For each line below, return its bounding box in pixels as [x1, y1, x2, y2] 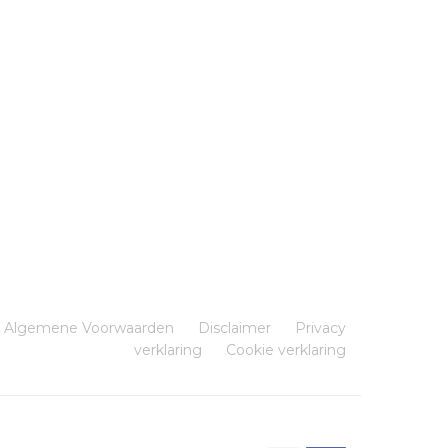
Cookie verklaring [226, 341, 346, 360]
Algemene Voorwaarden [4, 319, 174, 338]
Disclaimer [198, 319, 271, 338]
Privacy [295, 319, 346, 338]
